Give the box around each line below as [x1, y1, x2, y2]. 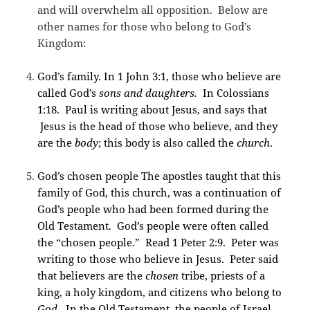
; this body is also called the [98, 136, 237, 150]
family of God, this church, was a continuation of [37, 185, 282, 200]
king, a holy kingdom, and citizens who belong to [37, 285, 282, 300]
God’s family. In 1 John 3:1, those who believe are [37, 69, 282, 84]
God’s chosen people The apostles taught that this [37, 169, 282, 183]
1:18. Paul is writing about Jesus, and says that [37, 102, 268, 117]
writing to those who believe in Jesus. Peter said [37, 252, 279, 266]
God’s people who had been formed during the [37, 202, 269, 217]
